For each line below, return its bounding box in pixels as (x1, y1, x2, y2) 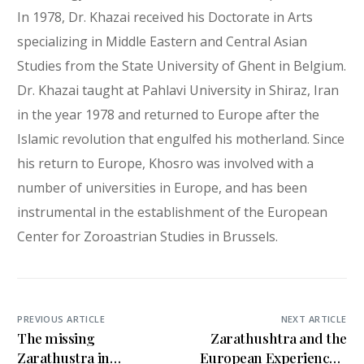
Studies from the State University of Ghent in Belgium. (17, 56, 347, 75)
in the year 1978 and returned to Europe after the (17, 105, 320, 123)
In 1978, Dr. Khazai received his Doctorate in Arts (17, 7, 314, 26)
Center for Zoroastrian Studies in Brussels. (17, 227, 279, 245)
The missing (17, 327, 95, 347)
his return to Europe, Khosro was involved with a (17, 154, 314, 172)
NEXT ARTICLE (280, 312, 347, 325)
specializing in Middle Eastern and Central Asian (17, 32, 308, 50)
